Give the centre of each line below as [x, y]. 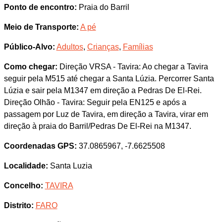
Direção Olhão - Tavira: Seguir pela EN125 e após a [95, 102]
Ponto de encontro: [40, 7]
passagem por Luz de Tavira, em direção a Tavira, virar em [106, 114]
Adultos [70, 47]
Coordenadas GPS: [40, 146]
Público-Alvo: [29, 47]
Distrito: [19, 205]
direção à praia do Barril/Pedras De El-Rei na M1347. [97, 126]
